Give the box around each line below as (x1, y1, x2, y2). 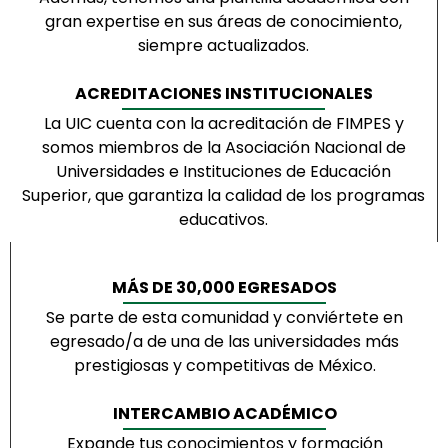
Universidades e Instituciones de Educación (56, 160, 391, 183)
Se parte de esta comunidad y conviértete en (46, 306, 403, 329)
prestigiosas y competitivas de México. (73, 354, 376, 377)
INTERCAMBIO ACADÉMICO (112, 402, 337, 425)
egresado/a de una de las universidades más (50, 330, 399, 353)
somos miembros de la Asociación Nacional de (41, 136, 406, 159)
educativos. (179, 208, 268, 231)
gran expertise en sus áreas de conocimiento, (45, 10, 402, 33)
